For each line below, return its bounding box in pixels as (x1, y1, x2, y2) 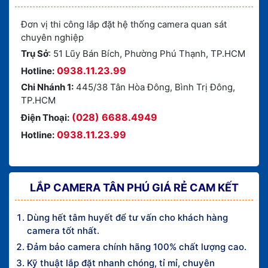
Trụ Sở (21, 47, 48, 59)
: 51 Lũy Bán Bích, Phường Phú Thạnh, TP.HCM (48, 47, 245, 59)
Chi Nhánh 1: (21, 81, 74, 93)
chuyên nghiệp (21, 31, 84, 43)
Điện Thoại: (21, 111, 69, 123)
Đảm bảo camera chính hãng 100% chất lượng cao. (27, 240, 246, 252)
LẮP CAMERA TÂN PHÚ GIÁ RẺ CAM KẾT (29, 181, 239, 194)
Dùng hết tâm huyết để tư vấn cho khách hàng (27, 211, 228, 223)
